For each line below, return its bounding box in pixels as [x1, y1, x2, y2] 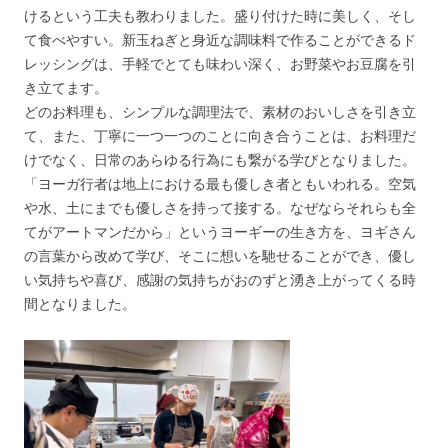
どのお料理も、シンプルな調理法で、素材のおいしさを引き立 [24, 101, 416, 121]
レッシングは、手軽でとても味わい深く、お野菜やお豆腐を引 [24, 53, 416, 73]
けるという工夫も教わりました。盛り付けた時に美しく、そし [24, 5, 416, 25]
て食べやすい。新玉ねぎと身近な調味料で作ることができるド [24, 29, 416, 49]
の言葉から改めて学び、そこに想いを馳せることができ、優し [24, 245, 416, 265]
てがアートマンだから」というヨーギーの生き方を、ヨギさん [24, 221, 416, 241]
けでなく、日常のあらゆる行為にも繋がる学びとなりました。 [24, 149, 416, 169]
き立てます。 [24, 77, 108, 97]
